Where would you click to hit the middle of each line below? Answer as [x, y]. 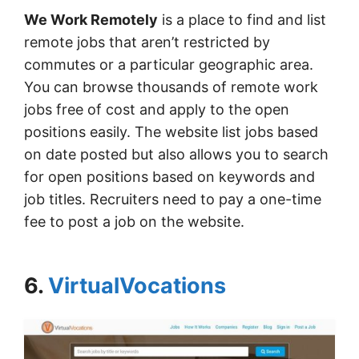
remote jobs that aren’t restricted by [147, 42]
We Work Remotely [91, 19]
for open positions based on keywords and [169, 176]
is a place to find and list [242, 19]
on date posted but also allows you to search [176, 154]
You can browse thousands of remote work [171, 87]
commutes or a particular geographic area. [169, 64]
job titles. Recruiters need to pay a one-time [173, 199]
